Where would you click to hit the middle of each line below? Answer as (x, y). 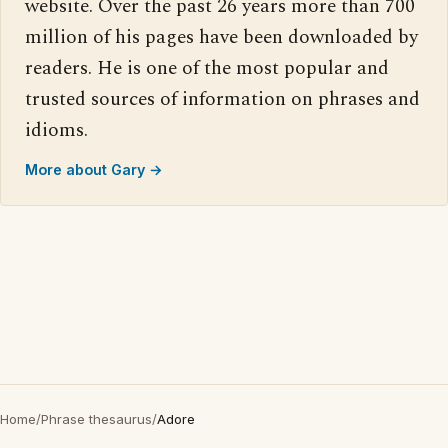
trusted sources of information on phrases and (222, 100)
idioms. (56, 131)
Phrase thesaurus (96, 419)
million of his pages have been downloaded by (221, 38)
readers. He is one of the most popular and (207, 69)
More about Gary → (94, 170)
